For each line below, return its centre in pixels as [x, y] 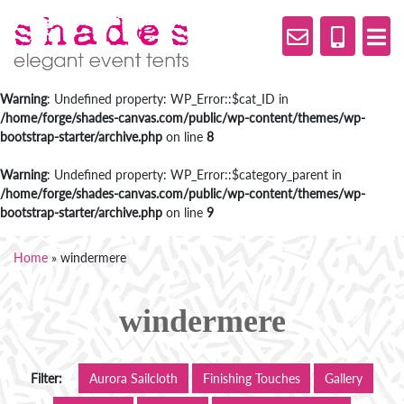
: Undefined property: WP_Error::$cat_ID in [168, 99]
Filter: [46, 377]
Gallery [344, 377]
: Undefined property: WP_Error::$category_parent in [194, 174]
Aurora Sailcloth [134, 377]
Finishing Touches [251, 377]
